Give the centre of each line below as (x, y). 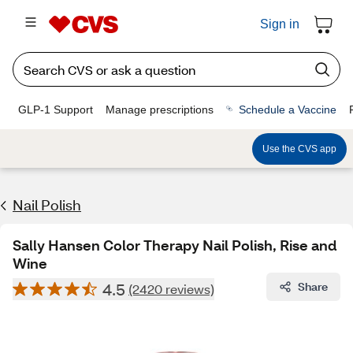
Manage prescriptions (160, 109)
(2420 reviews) (171, 289)
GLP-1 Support (56, 109)
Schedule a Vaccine (288, 109)
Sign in (280, 24)
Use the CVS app (299, 149)
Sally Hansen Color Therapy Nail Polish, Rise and (175, 245)
